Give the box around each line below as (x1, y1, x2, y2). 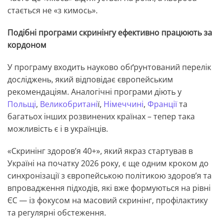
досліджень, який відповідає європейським (7, 74, 173, 85)
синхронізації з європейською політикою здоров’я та (7, 170, 212, 182)
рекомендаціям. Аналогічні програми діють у (7, 86, 182, 98)
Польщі (7, 99, 36, 110)
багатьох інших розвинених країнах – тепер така (7, 111, 195, 122)
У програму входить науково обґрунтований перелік (7, 62, 211, 73)
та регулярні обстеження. (7, 207, 106, 219)
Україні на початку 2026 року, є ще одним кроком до (7, 158, 209, 169)
